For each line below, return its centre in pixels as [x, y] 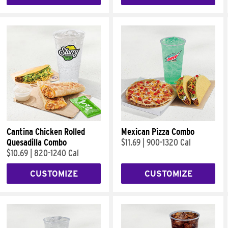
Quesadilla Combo [37, 142]
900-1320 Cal [169, 142]
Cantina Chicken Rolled [46, 132]
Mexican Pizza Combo [158, 132]
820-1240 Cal [56, 153]
